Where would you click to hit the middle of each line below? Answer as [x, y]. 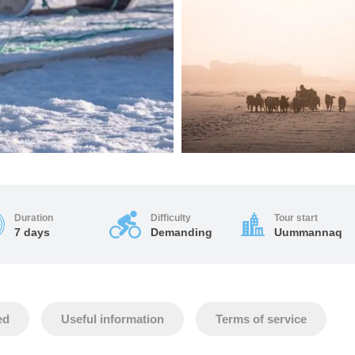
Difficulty [171, 218]
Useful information [113, 319]
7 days [32, 232]
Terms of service [261, 319]
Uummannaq [308, 232]
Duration [34, 218]
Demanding [182, 232]
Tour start [296, 218]
